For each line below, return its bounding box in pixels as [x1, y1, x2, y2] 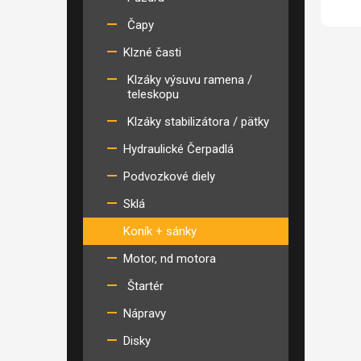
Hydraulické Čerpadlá [123, 142, 234, 156]
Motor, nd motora [123, 251, 216, 266]
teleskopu [127, 87, 179, 102]
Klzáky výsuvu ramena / [127, 73, 252, 87]
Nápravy [123, 306, 166, 321]
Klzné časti [123, 45, 181, 60]
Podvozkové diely [123, 169, 215, 184]
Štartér [127, 279, 164, 293]
